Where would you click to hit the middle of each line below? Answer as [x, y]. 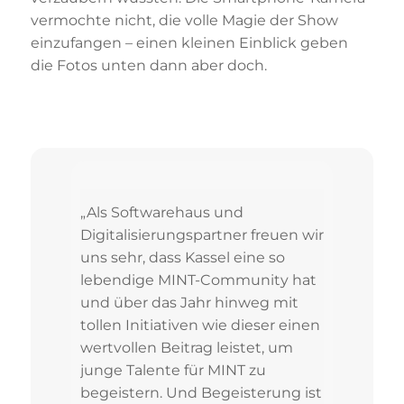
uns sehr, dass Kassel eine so [182, 258]
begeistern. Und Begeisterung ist [201, 393]
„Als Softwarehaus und [161, 213]
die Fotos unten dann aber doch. [148, 66]
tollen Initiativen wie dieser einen [200, 326]
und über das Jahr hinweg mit [189, 303]
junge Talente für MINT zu [173, 371]
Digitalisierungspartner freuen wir [202, 235]
